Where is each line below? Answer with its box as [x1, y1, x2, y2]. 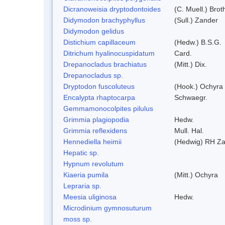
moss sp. [63, 214, 92, 223]
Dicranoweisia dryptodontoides [63, 5, 161, 13]
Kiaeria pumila [63, 170, 108, 179]
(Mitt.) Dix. [174, 60, 207, 68]
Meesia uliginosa [63, 192, 117, 201]
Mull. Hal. [174, 126, 204, 135]
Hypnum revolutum [63, 159, 124, 168]
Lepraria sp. [63, 181, 101, 190]
